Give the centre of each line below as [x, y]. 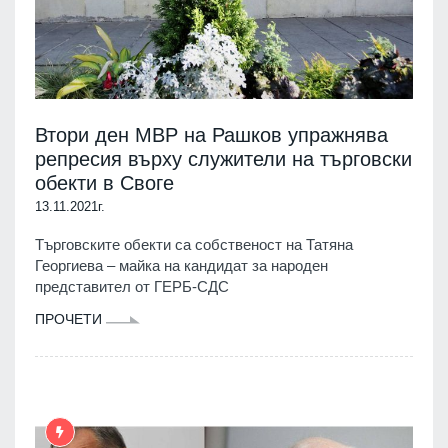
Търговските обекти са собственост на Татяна [194, 244]
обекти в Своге [104, 182]
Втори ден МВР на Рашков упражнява [211, 134]
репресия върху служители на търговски [223, 158]
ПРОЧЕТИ [70, 318]
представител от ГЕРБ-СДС [132, 286]
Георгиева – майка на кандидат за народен [181, 265]
